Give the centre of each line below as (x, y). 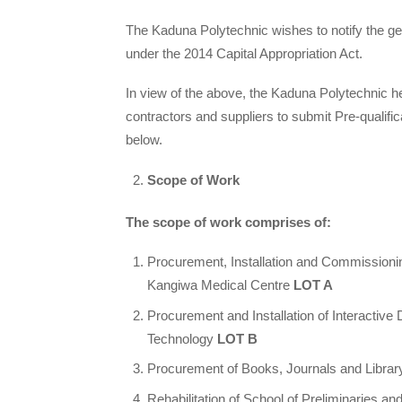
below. (144, 140)
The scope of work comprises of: (228, 222)
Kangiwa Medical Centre (220, 285)
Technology (182, 338)
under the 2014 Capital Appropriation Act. (244, 54)
